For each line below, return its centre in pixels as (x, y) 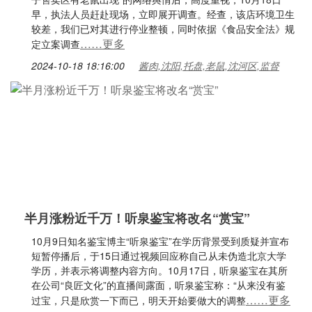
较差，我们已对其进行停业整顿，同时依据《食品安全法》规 (163, 29)
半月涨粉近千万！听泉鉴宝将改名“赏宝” (137, 218)
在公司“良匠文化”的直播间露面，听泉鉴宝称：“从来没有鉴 (158, 285)
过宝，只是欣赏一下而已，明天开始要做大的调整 (139, 300)
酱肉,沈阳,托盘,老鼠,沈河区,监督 (209, 65)
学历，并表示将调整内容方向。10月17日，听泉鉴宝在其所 (159, 270)
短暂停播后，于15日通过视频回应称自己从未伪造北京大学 (159, 256)
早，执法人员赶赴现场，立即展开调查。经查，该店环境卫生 (163, 14)
